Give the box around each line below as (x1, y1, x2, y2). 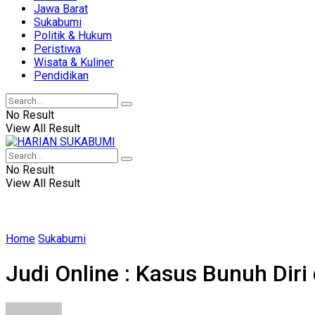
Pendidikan (34, 69, 89, 82)
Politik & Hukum (34, 29, 112, 42)
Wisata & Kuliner (34, 56, 114, 69)
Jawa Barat (34, 2, 88, 15)
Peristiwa (34, 42, 81, 56)
